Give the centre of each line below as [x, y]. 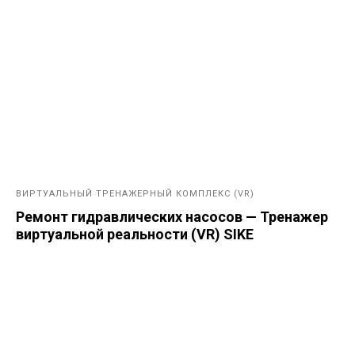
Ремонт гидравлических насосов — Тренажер [172, 217]
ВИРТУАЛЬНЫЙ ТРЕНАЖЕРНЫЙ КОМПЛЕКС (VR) [135, 194]
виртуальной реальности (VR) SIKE [135, 235]
